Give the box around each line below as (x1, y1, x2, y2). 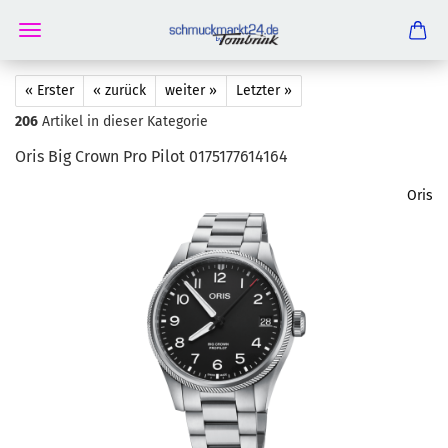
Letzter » (236, 82, 292, 99)
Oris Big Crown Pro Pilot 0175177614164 (15, 147, 288, 166)
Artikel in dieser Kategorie (38, 113, 208, 130)
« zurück (93, 82, 146, 99)
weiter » (165, 82, 217, 99)
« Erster (25, 82, 74, 99)
